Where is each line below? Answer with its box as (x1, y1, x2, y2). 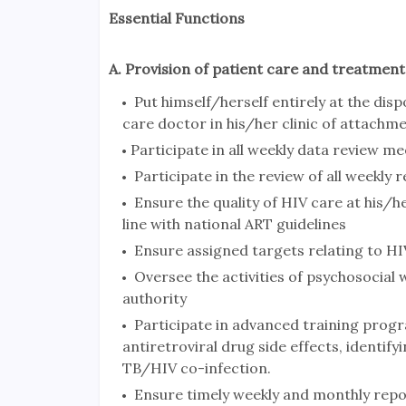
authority (121, 289, 187, 308)
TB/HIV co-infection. (121, 359, 271, 378)
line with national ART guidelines (121, 215, 346, 234)
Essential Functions (108, 9, 245, 28)
